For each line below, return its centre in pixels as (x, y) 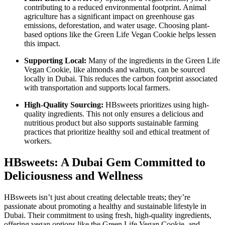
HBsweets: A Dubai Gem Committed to (105, 162)
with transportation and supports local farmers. (97, 87)
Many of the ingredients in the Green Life (153, 60)
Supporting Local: (55, 60)
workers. (38, 141)
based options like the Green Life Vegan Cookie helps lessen (120, 34)
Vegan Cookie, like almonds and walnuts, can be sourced (115, 69)
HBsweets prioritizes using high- (156, 104)
